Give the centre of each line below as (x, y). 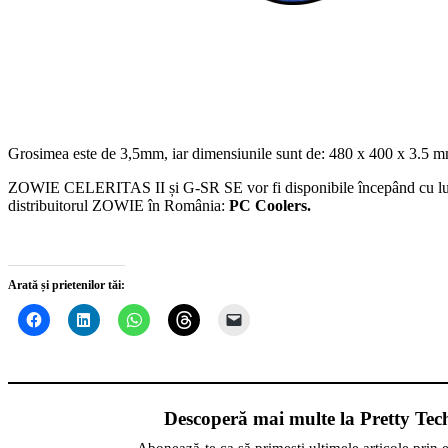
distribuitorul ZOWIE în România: (118, 205)
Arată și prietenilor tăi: (66, 284)
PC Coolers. (270, 205)
